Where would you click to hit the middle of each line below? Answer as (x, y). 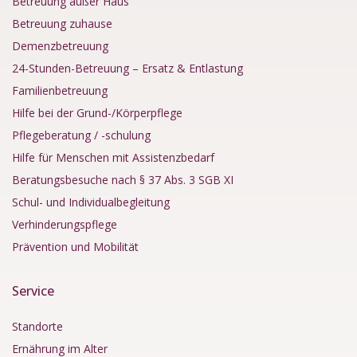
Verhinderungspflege (65, 224)
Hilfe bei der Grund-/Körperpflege (97, 112)
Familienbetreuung (60, 90)
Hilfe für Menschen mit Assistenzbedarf (113, 157)
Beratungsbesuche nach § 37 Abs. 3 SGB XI (123, 179)
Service (33, 290)
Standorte (37, 326)
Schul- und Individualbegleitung (91, 202)
